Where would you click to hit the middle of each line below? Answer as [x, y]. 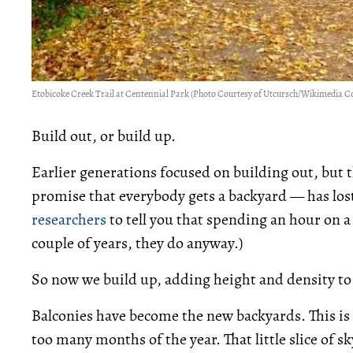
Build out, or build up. [104, 136]
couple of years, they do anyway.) [137, 243]
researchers [69, 219]
